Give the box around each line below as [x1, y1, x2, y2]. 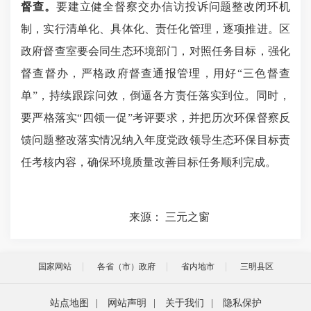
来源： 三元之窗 [21, 210, 210, 223]
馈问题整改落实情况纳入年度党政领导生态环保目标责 [21, 133, 290, 146]
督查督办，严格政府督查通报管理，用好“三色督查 [21, 67, 290, 79]
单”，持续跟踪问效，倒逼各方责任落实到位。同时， [21, 89, 290, 101]
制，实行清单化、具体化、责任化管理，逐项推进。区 [21, 22, 290, 35]
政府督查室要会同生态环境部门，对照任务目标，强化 [21, 44, 290, 57]
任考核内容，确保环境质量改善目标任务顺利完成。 [21, 155, 276, 168]
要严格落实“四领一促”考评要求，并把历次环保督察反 [21, 111, 290, 124]
